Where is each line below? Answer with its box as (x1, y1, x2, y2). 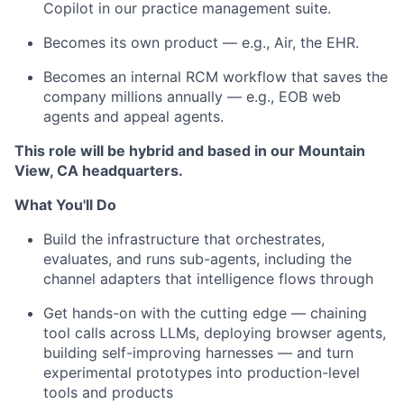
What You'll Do (14, 196, 116, 214)
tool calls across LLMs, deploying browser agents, (43, 324, 386, 342)
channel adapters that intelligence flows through (43, 270, 373, 288)
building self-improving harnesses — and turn (43, 344, 353, 362)
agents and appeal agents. (43, 107, 224, 125)
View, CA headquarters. (14, 161, 183, 179)
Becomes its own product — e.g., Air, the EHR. (43, 33, 359, 51)
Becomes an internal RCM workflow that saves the (43, 68, 388, 86)
